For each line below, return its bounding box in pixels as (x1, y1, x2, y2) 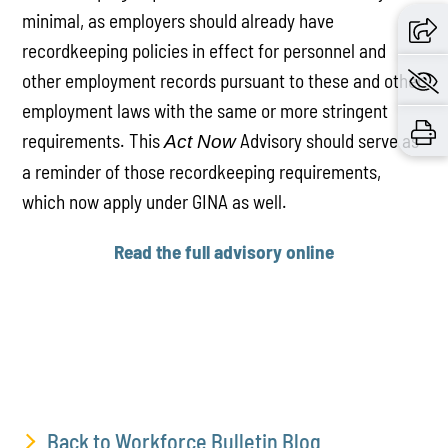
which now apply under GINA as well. (22, 190, 292, 214)
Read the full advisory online (114, 239, 334, 263)
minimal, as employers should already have (22, 9, 335, 33)
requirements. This (22, 129, 165, 153)
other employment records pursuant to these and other (22, 69, 424, 93)
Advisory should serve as (236, 129, 420, 153)
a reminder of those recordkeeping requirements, (22, 160, 382, 184)
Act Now (164, 131, 237, 153)
